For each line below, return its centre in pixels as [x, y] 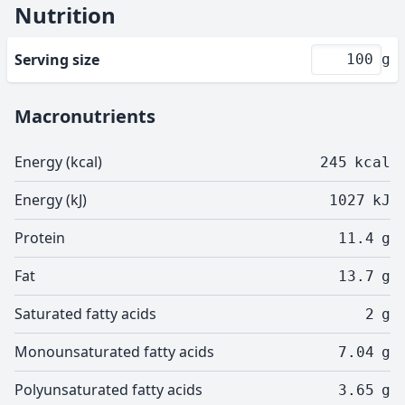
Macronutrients [85, 116]
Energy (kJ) [51, 200]
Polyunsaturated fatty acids [108, 390]
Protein [40, 238]
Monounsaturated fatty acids [114, 352]
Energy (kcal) [58, 162]
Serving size [57, 60]
